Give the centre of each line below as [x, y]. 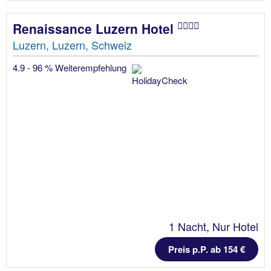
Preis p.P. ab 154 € [207, 249]
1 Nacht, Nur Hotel [214, 226]
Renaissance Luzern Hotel [95, 28]
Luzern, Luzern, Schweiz [72, 44]
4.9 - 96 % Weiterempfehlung [71, 67]
